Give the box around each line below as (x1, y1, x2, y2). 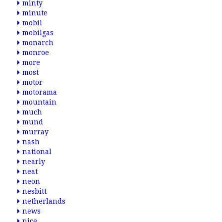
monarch (22, 39, 54, 47)
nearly (22, 158, 45, 166)
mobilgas (22, 29, 54, 37)
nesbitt (22, 187, 47, 195)
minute (22, 9, 48, 17)
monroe (22, 49, 49, 56)
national (22, 148, 52, 156)
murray (22, 128, 49, 136)
